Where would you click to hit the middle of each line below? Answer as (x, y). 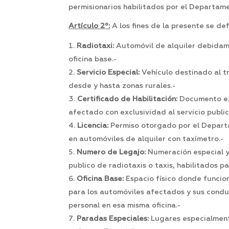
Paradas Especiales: (114, 219)
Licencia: (93, 126)
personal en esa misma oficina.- (125, 206)
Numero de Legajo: (111, 153)
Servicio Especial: (108, 73)
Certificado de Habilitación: (128, 99)
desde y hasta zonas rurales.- (122, 86)
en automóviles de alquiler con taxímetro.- (146, 139)
